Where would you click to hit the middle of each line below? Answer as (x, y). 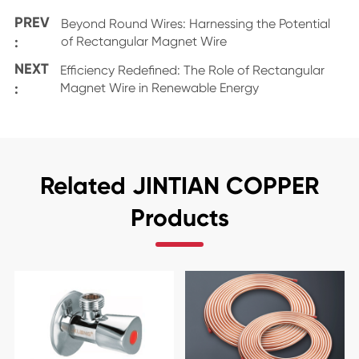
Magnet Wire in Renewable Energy (159, 88)
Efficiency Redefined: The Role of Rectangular (192, 70)
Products (179, 218)
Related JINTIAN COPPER (179, 186)
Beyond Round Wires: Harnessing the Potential (195, 24)
